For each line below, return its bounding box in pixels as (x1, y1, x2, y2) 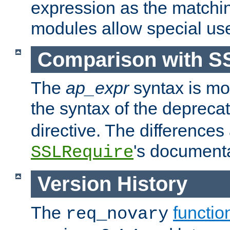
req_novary (66, 204, 168, 224)
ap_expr (66, 78, 129, 98)
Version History (37, 172, 187, 195)
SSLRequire (31, 143, 133, 163)
